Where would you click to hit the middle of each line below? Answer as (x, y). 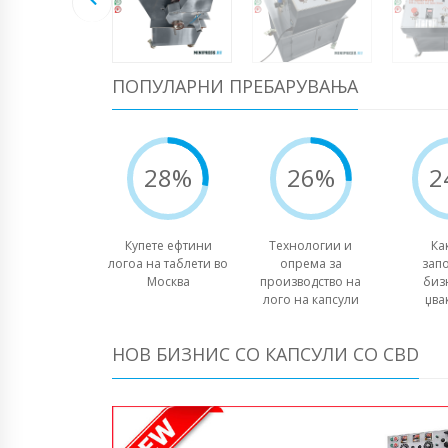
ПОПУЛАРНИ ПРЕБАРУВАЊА (235, 85)
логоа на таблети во (168, 264)
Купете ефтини (168, 246)
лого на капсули (310, 300)
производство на (311, 282)
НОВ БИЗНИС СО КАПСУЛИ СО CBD (265, 354)
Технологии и (311, 246)
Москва (168, 282)
